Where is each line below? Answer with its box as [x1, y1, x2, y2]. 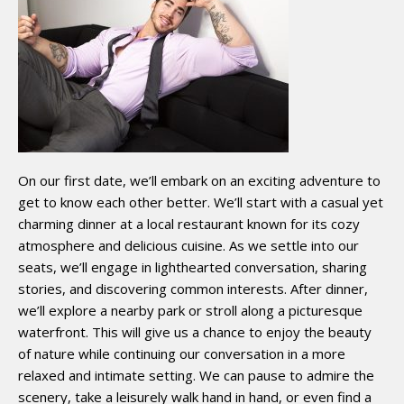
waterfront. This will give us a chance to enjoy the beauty [18, 322, 372, 341]
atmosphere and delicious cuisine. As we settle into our [18, 235, 359, 254]
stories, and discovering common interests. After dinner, [18, 279, 368, 298]
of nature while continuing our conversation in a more [18, 344, 345, 363]
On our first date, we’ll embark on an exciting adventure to [18, 170, 381, 189]
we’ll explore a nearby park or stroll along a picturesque [18, 300, 363, 319]
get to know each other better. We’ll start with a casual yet [18, 192, 383, 211]
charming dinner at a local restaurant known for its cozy [18, 214, 360, 233]
